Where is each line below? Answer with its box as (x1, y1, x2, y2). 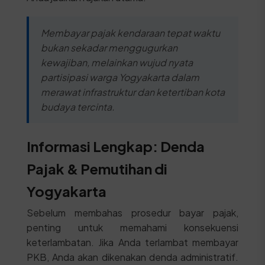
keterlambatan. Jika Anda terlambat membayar (26, 236, 239, 248)
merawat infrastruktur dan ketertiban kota (40, 86, 225, 98)
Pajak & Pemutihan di (26, 160, 167, 177)
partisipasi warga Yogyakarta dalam (40, 71, 199, 83)
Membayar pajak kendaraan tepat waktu (40, 27, 220, 39)
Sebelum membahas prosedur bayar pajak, (26, 206, 239, 219)
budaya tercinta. (40, 101, 115, 113)
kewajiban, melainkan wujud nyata (40, 56, 193, 69)
